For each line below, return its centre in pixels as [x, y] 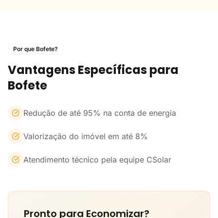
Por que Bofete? [36, 49]
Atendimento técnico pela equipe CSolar [97, 160]
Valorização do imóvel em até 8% [86, 136]
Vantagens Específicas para [93, 70]
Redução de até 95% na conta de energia [100, 113]
